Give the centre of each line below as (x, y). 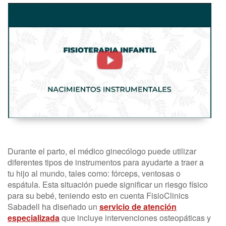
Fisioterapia (47, 44)
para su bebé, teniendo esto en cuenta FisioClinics (98, 195)
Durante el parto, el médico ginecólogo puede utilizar (102, 151)
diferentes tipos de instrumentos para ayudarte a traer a (106, 162)
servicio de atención (138, 206)
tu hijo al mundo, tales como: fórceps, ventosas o (94, 173)
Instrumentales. (60, 28)
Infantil (30, 61)
